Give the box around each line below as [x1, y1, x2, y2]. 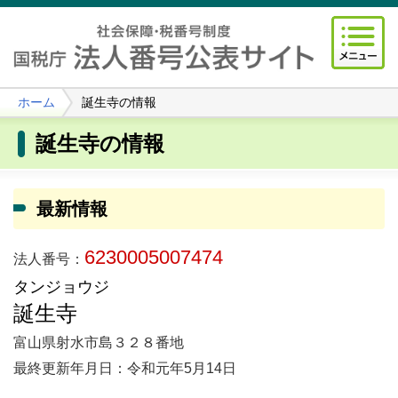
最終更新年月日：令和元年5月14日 [13, 361, 236, 377]
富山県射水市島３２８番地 [13, 335, 184, 351]
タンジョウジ [13, 278, 109, 297]
